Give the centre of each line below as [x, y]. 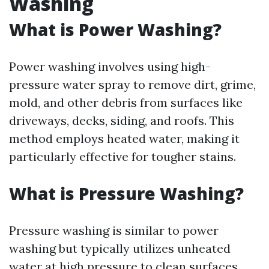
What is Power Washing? [115, 29]
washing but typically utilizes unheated [120, 248]
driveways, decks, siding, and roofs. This [122, 120]
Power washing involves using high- [110, 66]
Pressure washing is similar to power [114, 230]
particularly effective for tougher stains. [122, 156]
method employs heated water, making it [124, 138]
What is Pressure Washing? [126, 193]
